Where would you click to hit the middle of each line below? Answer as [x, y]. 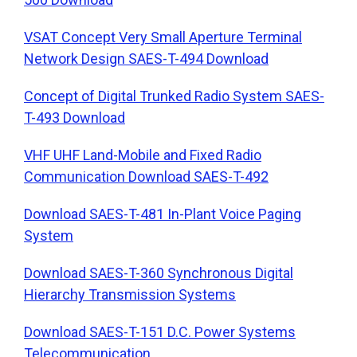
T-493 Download [75, 117]
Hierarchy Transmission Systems [130, 294]
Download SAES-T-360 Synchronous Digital [159, 273]
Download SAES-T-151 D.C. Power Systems [160, 331]
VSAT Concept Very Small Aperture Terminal [163, 37]
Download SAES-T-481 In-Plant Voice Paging [163, 214]
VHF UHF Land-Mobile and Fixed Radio [143, 155]
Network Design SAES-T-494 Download [146, 58]
